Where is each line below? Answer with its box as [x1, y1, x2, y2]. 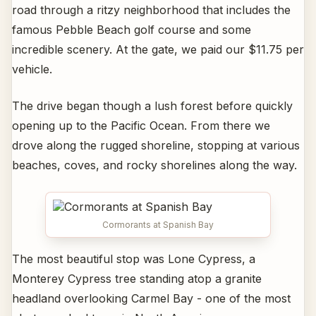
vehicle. [12, 62, 52, 77]
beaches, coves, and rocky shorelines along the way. [12, 158, 297, 173]
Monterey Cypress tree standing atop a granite [12, 272, 262, 286]
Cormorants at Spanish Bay [102, 219, 214, 231]
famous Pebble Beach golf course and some [12, 23, 251, 37]
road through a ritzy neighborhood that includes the [12, 3, 291, 18]
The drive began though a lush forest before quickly [12, 99, 293, 114]
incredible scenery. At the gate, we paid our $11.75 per [12, 42, 304, 57]
